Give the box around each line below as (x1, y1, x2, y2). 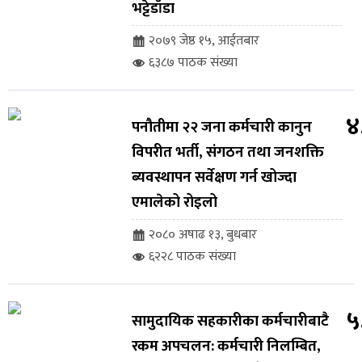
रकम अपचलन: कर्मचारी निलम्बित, (131, 334, 321, 360)
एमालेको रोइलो (131, 190, 217, 216)
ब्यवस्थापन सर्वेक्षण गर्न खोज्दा (131, 165, 297, 191)
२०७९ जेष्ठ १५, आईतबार (148, 30, 259, 53)
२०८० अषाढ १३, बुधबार (148, 224, 257, 246)
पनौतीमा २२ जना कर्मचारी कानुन (131, 115, 312, 141)
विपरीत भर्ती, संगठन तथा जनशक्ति (131, 140, 324, 166)
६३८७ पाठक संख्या (148, 52, 238, 74)
